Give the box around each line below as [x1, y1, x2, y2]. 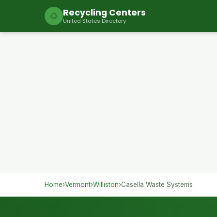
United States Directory [63, 17, 126, 25]
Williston [93, 181, 119, 188]
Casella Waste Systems [121, 181, 193, 188]
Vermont [65, 181, 91, 188]
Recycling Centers [63, 7, 146, 18]
